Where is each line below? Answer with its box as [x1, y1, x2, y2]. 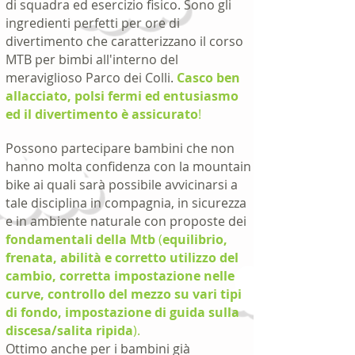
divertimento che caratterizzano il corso [6, 32, 243, 50]
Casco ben [177, 69, 240, 86]
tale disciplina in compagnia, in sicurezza [6, 194, 246, 212]
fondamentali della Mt [6, 231, 147, 248]
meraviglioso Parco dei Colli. [6, 69, 177, 86]
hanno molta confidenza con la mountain [6, 158, 251, 175]
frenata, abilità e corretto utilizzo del [6, 249, 239, 266]
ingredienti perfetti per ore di [6, 14, 180, 32]
